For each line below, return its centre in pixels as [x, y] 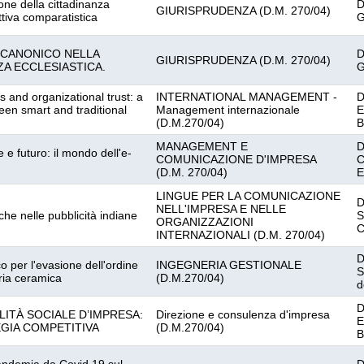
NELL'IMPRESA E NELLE [221, 209]
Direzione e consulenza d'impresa [243, 314]
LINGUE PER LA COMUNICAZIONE [248, 196]
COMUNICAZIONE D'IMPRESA [236, 159]
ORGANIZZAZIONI [205, 222]
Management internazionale [228, 110]
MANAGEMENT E [202, 146]
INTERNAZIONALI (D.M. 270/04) [240, 235]
